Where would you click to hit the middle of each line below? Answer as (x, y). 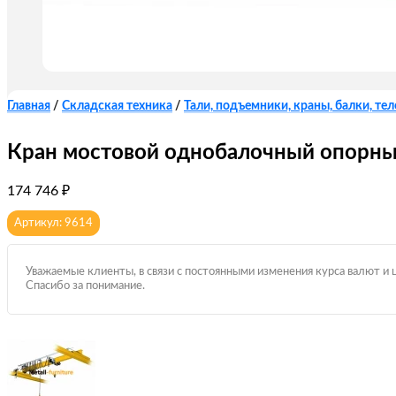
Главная (29, 106)
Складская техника (117, 106)
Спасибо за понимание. (85, 286)
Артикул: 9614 (53, 224)
